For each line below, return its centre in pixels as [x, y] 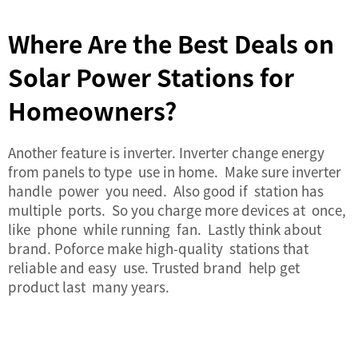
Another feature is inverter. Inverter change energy [166, 152]
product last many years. [89, 286]
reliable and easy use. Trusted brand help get [154, 267]
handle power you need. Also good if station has [167, 191]
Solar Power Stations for [151, 77]
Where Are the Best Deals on [171, 43]
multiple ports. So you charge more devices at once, [177, 210]
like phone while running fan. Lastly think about [165, 229]
